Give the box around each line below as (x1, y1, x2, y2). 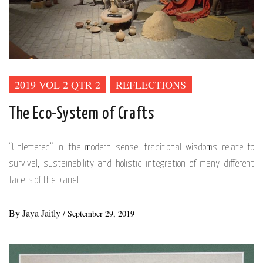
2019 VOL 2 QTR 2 (15, 77, 100, 92)
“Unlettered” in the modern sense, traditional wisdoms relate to (9, 143, 254, 153)
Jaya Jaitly (22, 207, 63, 220)
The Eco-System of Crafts (9, 106, 154, 123)
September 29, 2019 (68, 208, 134, 220)
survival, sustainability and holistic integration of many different (9, 159, 254, 170)
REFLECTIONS (116, 77, 186, 92)
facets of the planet (9, 176, 80, 186)
